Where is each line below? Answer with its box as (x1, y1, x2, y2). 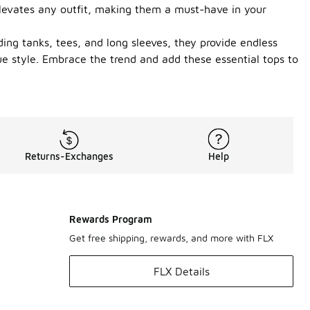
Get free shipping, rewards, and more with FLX (69, 232, 273, 244)
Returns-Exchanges (25, 150, 113, 162)
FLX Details (153, 265, 210, 277)
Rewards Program (69, 213, 152, 225)
